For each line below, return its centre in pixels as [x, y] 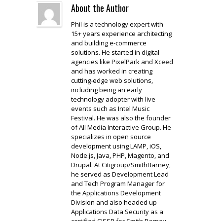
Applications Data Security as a [117, 212]
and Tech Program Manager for [118, 184]
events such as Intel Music [110, 109]
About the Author [100, 8]
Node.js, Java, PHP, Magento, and [120, 155]
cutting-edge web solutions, [112, 80]
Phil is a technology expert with [117, 24]
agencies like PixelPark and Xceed [122, 62]
